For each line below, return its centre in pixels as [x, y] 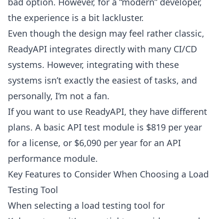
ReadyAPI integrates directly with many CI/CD [102, 49]
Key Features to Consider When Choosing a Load [108, 174]
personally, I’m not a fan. [59, 96]
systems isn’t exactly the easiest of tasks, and [102, 80]
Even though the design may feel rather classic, [106, 33]
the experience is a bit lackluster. [76, 18]
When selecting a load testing [71, 206]
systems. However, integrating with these [93, 65]
